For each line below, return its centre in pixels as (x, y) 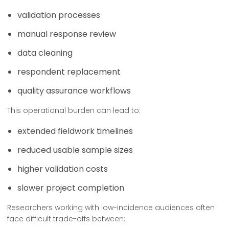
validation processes (59, 15)
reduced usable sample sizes (75, 150)
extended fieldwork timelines (75, 131)
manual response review (67, 34)
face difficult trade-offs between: (66, 219)
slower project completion (71, 188)
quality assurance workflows (74, 91)
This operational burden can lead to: (74, 110)
